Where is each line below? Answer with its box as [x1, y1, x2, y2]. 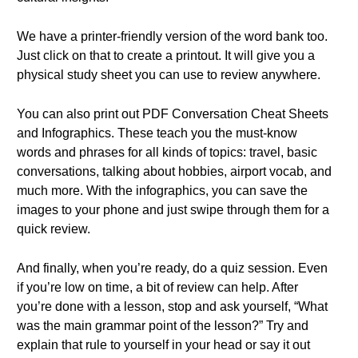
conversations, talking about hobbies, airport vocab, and [17, 165, 332, 178]
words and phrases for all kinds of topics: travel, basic [17, 145, 317, 159]
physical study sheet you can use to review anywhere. [17, 68, 320, 82]
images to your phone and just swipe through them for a [17, 203, 329, 217]
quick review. [17, 222, 90, 236]
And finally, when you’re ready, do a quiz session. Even [17, 261, 328, 275]
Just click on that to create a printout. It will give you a [17, 49, 315, 62]
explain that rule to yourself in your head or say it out [17, 338, 310, 352]
